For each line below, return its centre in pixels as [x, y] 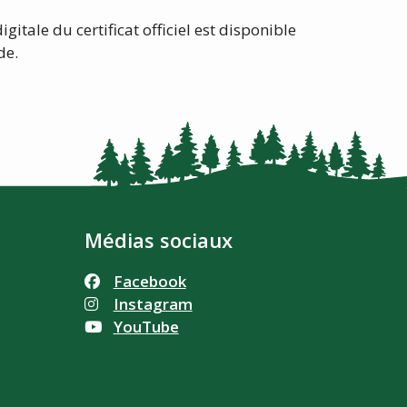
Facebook [149, 281]
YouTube [146, 326]
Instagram [153, 303]
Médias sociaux [158, 239]
